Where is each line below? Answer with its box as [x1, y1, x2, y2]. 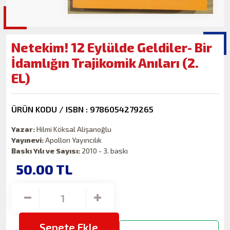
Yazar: [11, 125, 35, 134]
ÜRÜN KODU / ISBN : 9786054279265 [11, 104, 154, 114]
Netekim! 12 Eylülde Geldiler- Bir [11, 40, 213, 55]
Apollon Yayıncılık [44, 136, 102, 145]
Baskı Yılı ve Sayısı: [11, 146, 81, 156]
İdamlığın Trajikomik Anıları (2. [11, 55, 199, 71]
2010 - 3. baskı [80, 146, 128, 156]
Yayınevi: [11, 136, 44, 145]
